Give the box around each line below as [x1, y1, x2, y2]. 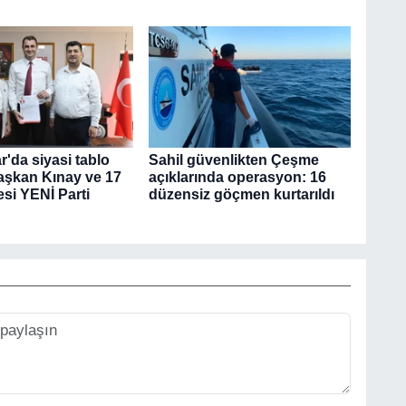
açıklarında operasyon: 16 [148, 169, 326, 186]
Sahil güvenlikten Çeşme [148, 152, 319, 169]
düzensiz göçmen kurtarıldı [148, 187, 334, 203]
